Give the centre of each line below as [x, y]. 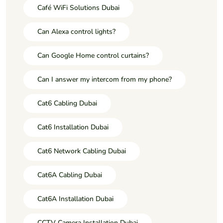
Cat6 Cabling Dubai [67, 103]
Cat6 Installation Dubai [73, 127]
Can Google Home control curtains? [93, 55]
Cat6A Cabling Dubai [70, 175]
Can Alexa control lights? [76, 31]
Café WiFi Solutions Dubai [78, 7]
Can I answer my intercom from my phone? [105, 79]
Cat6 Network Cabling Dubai [82, 151]
